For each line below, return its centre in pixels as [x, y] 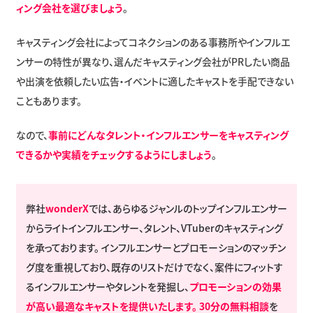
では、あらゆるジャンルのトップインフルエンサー [188, 208]
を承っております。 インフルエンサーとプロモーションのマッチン [155, 247]
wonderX [67, 208]
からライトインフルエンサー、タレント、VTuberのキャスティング [154, 227]
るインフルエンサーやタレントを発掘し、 [107, 286]
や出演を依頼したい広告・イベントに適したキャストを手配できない [154, 81]
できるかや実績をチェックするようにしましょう [114, 154]
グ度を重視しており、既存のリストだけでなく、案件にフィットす [154, 267]
